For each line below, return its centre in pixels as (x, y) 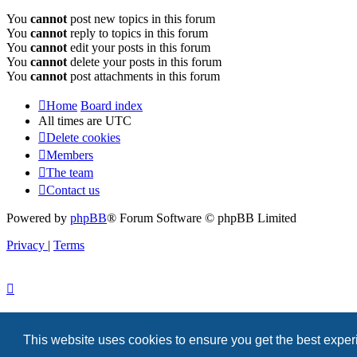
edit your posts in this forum (139, 48)
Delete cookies (83, 138)
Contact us (73, 190)
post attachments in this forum (143, 76)
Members (70, 155)
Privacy (25, 245)
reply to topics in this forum (137, 33)
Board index (112, 106)
